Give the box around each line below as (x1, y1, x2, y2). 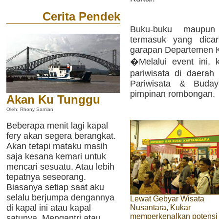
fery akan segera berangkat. (6, 131, 116, 141)
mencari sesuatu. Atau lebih (6, 162, 114, 172)
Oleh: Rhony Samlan (6, 107, 53, 112)
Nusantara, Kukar (130, 203, 191, 212)
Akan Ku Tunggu (6, 93, 100, 107)
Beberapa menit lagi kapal (6, 121, 108, 131)
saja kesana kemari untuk (6, 152, 106, 161)
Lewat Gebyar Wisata (130, 194, 204, 203)
